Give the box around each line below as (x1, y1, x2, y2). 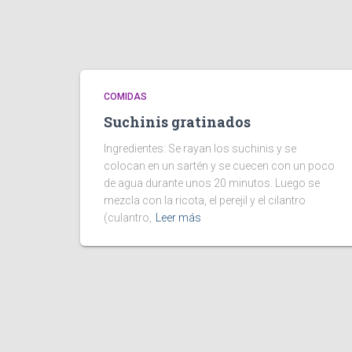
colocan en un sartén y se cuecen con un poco (104, 159, 335, 172)
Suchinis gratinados (104, 112, 251, 131)
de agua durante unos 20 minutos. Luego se (104, 177, 320, 189)
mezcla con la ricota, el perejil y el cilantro (104, 194, 306, 207)
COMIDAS (104, 91, 147, 102)
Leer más (156, 211, 201, 224)
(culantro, (104, 211, 152, 224)
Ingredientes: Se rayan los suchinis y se (104, 142, 296, 155)
